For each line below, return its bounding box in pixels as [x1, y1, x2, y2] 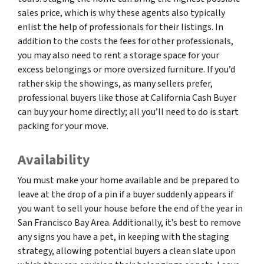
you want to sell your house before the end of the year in [18, 202, 243, 215]
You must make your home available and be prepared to [18, 173, 239, 187]
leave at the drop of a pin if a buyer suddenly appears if [18, 187, 233, 201]
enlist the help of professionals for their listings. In [18, 20, 223, 34]
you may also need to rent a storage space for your [18, 48, 219, 62]
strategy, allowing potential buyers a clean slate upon [18, 244, 236, 258]
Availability [18, 149, 90, 170]
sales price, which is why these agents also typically [18, 6, 225, 19]
